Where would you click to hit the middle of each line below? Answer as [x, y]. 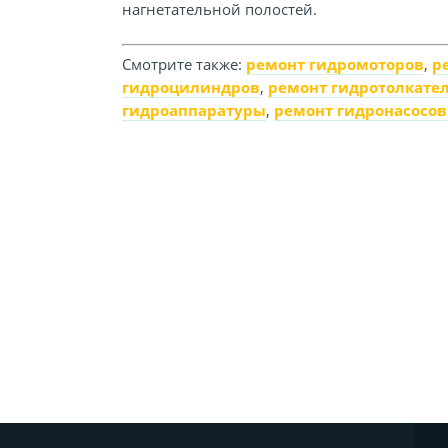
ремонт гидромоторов [335, 64]
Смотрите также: [184, 64]
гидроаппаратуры [194, 110]
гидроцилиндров [191, 87]
